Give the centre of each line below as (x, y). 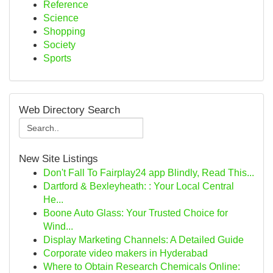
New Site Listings (58, 159)
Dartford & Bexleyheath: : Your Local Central (139, 186)
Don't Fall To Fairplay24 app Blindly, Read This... (149, 173)
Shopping (64, 31)
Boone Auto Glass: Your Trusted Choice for (136, 213)
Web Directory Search (69, 110)
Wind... (58, 226)
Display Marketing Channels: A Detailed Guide (144, 240)
